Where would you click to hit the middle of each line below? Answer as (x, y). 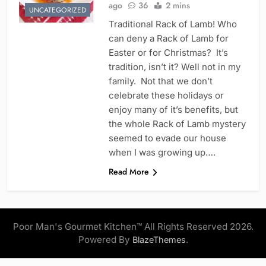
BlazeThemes (159, 240)
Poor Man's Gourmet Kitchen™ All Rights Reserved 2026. (133, 227)
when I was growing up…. (162, 153)
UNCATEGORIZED (58, 10)
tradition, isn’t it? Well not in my (174, 67)
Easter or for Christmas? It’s (168, 53)
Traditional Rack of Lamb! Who (172, 24)
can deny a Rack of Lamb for (168, 39)
